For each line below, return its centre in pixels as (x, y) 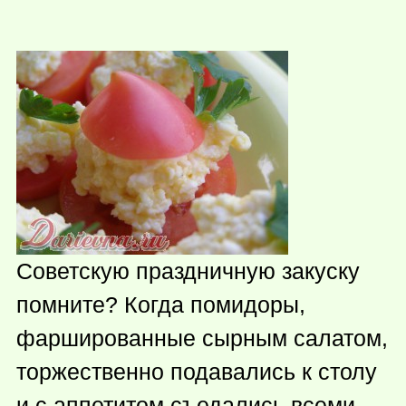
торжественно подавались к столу (197, 371)
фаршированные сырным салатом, (202, 338)
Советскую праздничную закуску (188, 271)
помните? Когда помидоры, (161, 304)
